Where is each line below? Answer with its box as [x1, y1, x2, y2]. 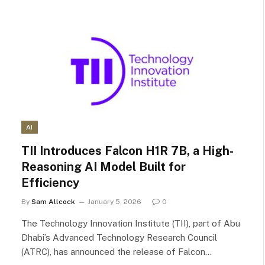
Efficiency [21, 176, 79, 190]
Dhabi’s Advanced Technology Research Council [21, 232, 217, 243]
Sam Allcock [31, 198, 75, 206]
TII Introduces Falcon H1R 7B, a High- [21, 144, 234, 158]
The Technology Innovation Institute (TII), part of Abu [21, 218, 240, 228]
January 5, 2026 [88, 198, 141, 206]
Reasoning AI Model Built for [21, 160, 186, 174]
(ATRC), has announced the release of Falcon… [21, 247, 212, 257]
